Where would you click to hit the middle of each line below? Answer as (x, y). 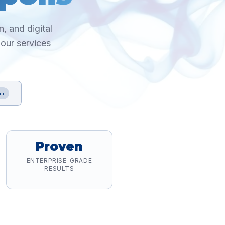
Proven (59, 146)
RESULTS (59, 168)
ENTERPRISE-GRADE (59, 160)
